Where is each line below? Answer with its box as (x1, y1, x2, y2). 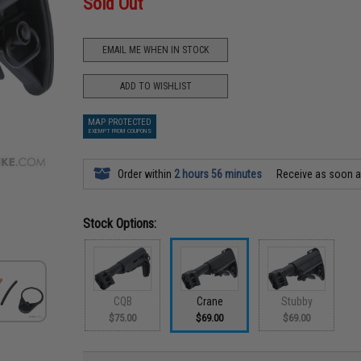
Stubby (280, 294, 313, 308)
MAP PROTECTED (88, 117, 152, 127)
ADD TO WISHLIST (119, 80, 192, 92)
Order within (115, 168, 175, 180)
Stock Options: (83, 216, 157, 231)
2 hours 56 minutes (174, 168, 263, 180)
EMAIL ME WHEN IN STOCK (102, 44, 210, 56)
